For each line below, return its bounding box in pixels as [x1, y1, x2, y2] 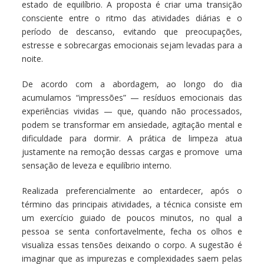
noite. [22, 53, 44, 65]
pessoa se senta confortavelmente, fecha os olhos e [22, 226, 242, 237]
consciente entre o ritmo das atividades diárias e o [22, 12, 242, 24]
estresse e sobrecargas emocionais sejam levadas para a [22, 39, 242, 51]
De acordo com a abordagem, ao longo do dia [22, 78, 242, 90]
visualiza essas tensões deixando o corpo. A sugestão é [22, 239, 242, 251]
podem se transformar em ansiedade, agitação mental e [22, 119, 242, 131]
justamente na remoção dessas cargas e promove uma [22, 146, 242, 158]
